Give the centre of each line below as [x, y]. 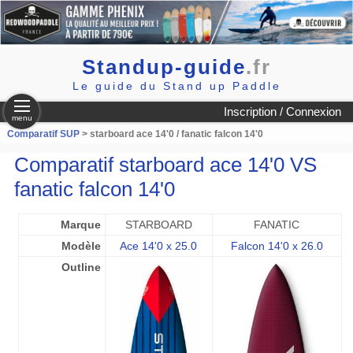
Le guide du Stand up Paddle [176, 86]
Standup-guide [164, 67]
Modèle [81, 246]
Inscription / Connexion [282, 111]
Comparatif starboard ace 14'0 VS [165, 165]
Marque [80, 225]
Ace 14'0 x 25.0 [159, 246]
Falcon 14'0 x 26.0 [277, 246]
